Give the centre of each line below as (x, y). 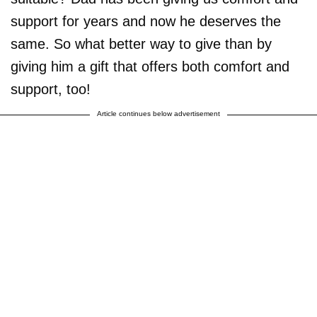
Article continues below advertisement (158, 113)
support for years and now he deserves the (146, 21)
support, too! (51, 89)
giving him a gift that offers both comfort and (150, 66)
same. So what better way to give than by (141, 44)
